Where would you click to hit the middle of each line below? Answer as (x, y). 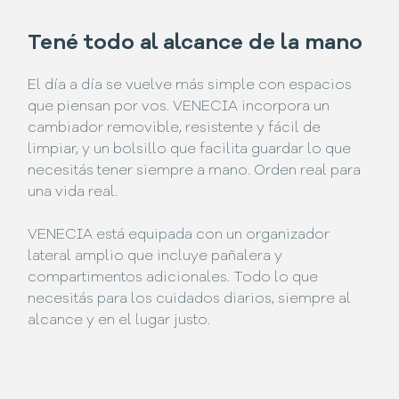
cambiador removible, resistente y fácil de (175, 129)
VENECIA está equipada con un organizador (179, 236)
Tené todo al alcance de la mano (195, 44)
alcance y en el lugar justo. (119, 321)
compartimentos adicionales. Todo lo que (173, 278)
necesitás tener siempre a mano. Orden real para (195, 171)
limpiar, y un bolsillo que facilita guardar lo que (190, 150)
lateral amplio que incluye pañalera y (155, 257)
